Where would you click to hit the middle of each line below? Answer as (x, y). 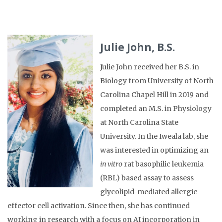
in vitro (111, 164)
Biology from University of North (157, 81)
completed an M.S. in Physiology (156, 109)
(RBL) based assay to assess (147, 178)
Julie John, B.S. (138, 47)
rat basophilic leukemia (163, 164)
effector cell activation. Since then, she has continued (99, 206)
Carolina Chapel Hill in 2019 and (154, 95)
